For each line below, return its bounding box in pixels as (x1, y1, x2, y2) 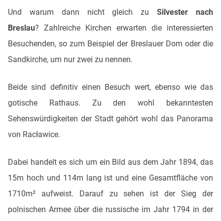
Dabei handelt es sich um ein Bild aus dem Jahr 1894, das (8, 157, 213, 167)
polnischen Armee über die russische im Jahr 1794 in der (8, 205, 213, 215)
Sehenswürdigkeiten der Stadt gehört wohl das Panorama (8, 114, 213, 124)
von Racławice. (8, 130, 60, 140)
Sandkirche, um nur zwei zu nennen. (8, 55, 133, 65)
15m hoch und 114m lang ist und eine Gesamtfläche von (8, 173, 213, 183)
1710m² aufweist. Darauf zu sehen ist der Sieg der (8, 189, 213, 199)
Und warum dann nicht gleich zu (8, 7, 157, 17)
